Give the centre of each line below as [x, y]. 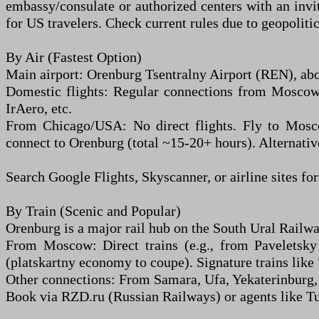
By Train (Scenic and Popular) [93, 211]
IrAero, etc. [39, 108]
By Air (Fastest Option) [74, 57]
